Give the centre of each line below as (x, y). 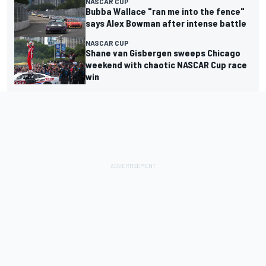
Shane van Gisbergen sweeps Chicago (163, 53)
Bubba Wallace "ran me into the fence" (165, 11)
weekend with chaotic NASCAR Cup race (166, 65)
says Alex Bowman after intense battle (166, 23)
